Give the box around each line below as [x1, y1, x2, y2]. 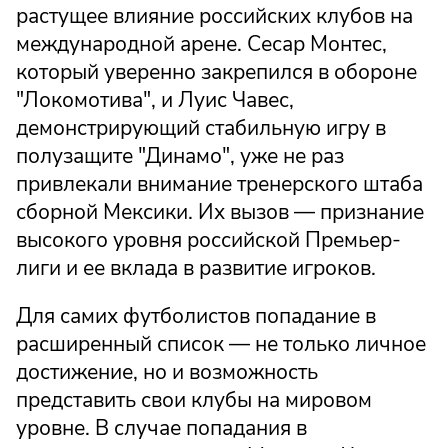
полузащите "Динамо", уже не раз [16, 141, 344, 170]
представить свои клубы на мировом [16, 386, 372, 415]
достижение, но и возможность [16, 358, 318, 387]
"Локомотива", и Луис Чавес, [16, 85, 294, 114]
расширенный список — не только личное [16, 330, 426, 359]
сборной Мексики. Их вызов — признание [16, 197, 424, 226]
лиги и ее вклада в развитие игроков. [16, 253, 376, 282]
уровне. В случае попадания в [16, 414, 307, 443]
